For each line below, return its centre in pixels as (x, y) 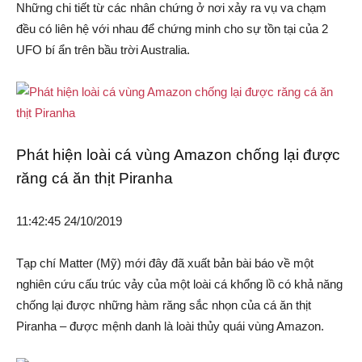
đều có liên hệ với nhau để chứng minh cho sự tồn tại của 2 (172, 29)
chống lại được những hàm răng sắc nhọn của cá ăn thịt (164, 305)
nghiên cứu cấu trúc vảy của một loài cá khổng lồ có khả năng (179, 284)
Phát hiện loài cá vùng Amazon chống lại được (178, 155)
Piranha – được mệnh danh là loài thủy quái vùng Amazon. (170, 326)
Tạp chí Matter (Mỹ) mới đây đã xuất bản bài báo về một (165, 263)
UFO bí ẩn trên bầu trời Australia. (103, 50)
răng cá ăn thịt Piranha (95, 179)
